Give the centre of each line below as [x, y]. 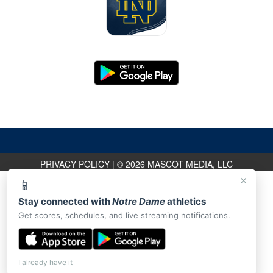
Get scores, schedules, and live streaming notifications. [124, 215]
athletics [186, 201]
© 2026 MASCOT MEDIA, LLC [175, 164]
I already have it [45, 262]
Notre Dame [139, 201]
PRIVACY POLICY [75, 164]
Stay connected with [65, 201]
